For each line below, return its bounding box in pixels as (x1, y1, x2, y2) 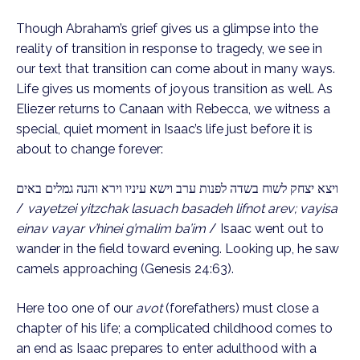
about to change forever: (16, 141, 163, 157)
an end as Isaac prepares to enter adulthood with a (16, 341, 317, 357)
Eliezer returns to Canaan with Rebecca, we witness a (16, 101, 330, 117)
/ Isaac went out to (209, 221, 324, 237)
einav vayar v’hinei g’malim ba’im (16, 221, 209, 237)
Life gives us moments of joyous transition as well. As (16, 81, 333, 97)
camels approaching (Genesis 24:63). (16, 261, 234, 277)
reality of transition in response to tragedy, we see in (16, 41, 322, 57)
